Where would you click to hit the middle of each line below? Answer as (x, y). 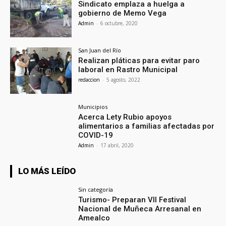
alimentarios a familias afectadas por (147, 126)
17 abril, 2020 (117, 146)
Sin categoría (96, 189)
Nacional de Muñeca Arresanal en (140, 209)
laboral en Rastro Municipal (128, 70)
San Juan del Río (100, 50)
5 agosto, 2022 (124, 80)
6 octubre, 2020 (119, 23)
